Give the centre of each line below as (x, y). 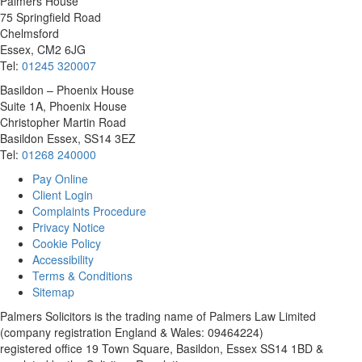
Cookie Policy (67, 243)
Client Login (63, 194)
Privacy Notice (69, 227)
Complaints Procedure (89, 210)
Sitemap (53, 291)
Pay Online (60, 178)
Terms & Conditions (82, 275)
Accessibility (63, 259)
